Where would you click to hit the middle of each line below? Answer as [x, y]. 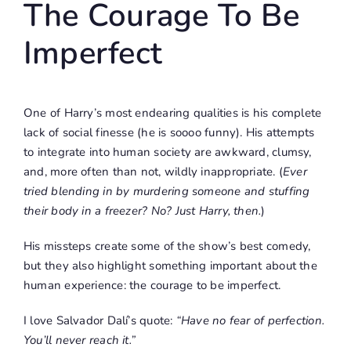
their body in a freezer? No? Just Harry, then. [142, 211]
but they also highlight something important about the [170, 266]
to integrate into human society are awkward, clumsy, [167, 152]
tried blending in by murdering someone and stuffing [166, 192]
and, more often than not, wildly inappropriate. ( [153, 172]
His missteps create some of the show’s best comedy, [167, 246]
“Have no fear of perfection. [250, 321]
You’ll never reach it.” [80, 340]
